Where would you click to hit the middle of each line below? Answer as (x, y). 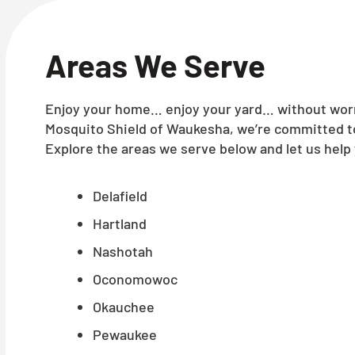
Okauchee (124, 307)
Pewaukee (125, 334)
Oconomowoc (135, 279)
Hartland (120, 223)
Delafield (120, 196)
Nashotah (123, 251)
